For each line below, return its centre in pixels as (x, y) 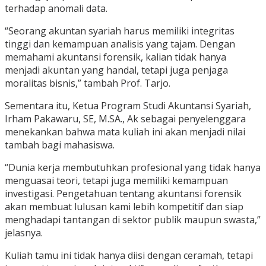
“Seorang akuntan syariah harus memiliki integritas (120, 31)
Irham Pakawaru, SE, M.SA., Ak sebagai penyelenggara (125, 119)
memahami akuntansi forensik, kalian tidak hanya (115, 57)
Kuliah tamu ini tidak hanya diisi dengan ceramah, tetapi (129, 256)
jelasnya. (24, 233)
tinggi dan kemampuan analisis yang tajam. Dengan (120, 44)
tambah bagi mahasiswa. (60, 145)
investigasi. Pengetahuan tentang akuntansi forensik (123, 194)
